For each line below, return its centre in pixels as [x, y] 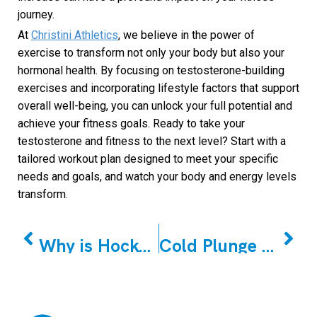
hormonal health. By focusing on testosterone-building [151, 71]
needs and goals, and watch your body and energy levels [157, 177]
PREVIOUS [66, 231]
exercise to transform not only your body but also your [151, 53]
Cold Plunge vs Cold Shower [267, 246]
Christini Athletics [75, 35]
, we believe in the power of [186, 35]
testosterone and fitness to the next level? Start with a [152, 142]
